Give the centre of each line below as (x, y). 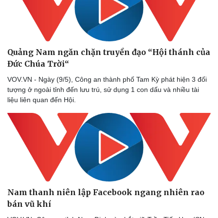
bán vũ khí (29, 204)
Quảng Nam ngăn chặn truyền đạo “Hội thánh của (109, 52)
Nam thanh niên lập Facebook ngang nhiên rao (106, 192)
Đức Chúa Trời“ (38, 64)
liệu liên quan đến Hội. (43, 100)
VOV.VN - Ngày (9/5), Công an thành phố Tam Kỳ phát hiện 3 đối (107, 80)
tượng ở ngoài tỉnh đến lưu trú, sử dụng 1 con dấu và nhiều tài (103, 90)
